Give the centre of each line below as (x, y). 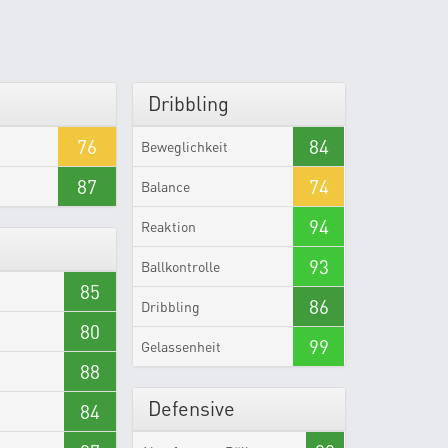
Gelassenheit (181, 346)
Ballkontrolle (181, 266)
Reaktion (169, 226)
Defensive (192, 408)
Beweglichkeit (185, 146)
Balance (166, 186)
